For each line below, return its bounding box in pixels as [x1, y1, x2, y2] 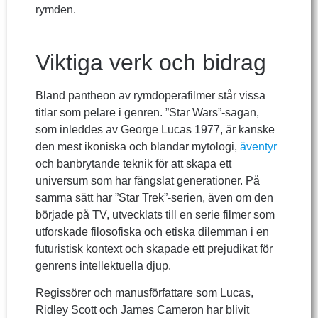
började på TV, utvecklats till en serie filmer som [35, 208, 275, 221]
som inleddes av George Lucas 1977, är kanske [35, 123, 275, 136]
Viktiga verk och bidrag [35, 49, 266, 75]
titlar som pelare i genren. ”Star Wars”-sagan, [35, 106, 259, 119]
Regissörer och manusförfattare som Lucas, [35, 287, 253, 300]
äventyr [240, 140, 277, 153]
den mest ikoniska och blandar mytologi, [35, 140, 240, 153]
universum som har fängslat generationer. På [35, 174, 260, 187]
